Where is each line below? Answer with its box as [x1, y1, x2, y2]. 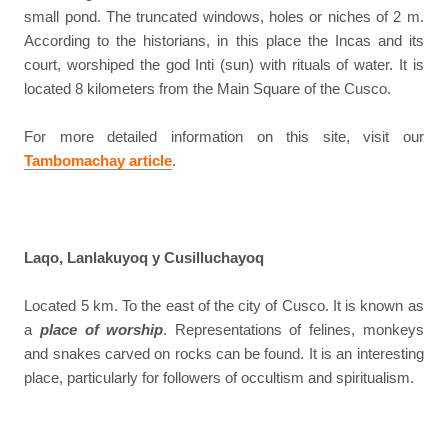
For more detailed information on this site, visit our [24, 128, 424, 145]
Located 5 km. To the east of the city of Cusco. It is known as [24, 296, 424, 314]
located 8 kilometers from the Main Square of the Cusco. [24, 79, 392, 97]
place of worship [39, 320, 164, 338]
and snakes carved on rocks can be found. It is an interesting [24, 344, 424, 362]
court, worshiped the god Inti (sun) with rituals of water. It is [24, 55, 424, 73]
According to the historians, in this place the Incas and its [24, 31, 424, 49]
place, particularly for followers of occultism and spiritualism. [24, 368, 415, 386]
